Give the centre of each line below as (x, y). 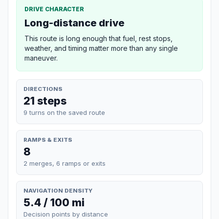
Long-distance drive (75, 23)
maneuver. (41, 58)
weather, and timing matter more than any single (101, 48)
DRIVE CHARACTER (54, 9)
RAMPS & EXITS (48, 140)
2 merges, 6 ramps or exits (65, 163)
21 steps (45, 100)
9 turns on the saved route (64, 112)
